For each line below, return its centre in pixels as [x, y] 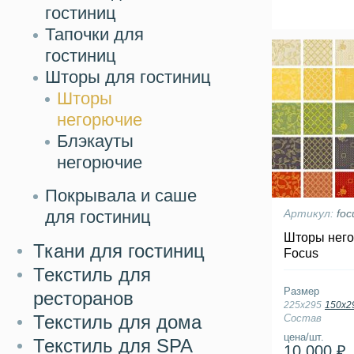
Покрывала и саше [121, 196]
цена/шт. [304, 337]
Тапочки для [94, 34]
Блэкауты [95, 141]
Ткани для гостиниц [119, 251]
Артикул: [310, 213]
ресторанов [83, 298]
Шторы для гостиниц [128, 77]
